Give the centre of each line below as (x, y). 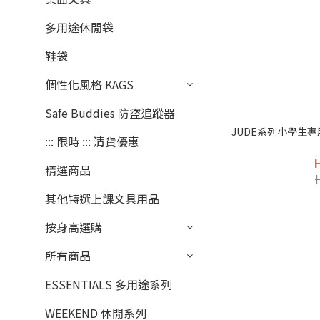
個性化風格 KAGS (89, 85)
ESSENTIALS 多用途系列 (109, 285)
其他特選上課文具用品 (102, 199)
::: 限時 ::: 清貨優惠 (92, 142)
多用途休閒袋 (79, 27)
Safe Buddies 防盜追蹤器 (110, 113)
